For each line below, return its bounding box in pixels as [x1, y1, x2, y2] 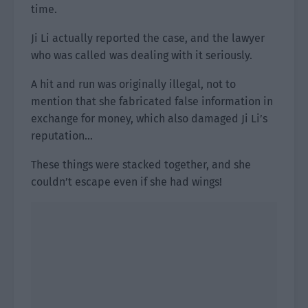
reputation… [31, 129, 93, 142]
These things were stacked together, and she [31, 158, 251, 171]
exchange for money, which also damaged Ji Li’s [31, 112, 267, 125]
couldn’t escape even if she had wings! [31, 175, 222, 188]
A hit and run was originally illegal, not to [31, 78, 236, 91]
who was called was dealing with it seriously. [31, 49, 252, 62]
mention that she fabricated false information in [31, 95, 273, 108]
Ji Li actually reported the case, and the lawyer [31, 32, 265, 45]
